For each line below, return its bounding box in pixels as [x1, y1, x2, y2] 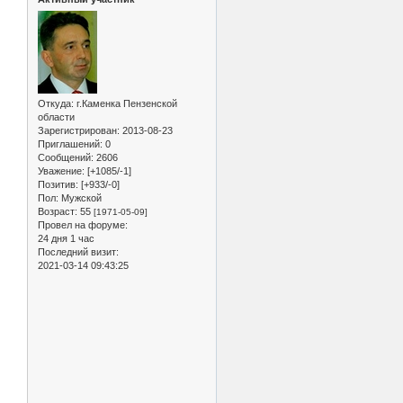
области [38, 111, 75, 122]
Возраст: [38, 205, 77, 217]
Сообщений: [38, 151, 94, 163]
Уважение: [38, 165, 85, 176]
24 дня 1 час [38, 232, 94, 244]
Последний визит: [38, 246, 119, 257]
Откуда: [38, 97, 74, 109]
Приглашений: [38, 138, 103, 149]
